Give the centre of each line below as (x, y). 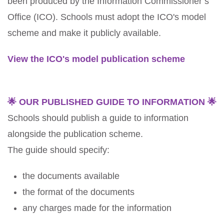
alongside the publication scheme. (76, 134)
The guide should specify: (58, 150)
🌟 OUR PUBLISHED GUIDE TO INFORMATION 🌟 (112, 102)
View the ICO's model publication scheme (96, 59)
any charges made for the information (98, 208)
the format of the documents (78, 192)
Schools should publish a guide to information (98, 118)
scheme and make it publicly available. (84, 33)
